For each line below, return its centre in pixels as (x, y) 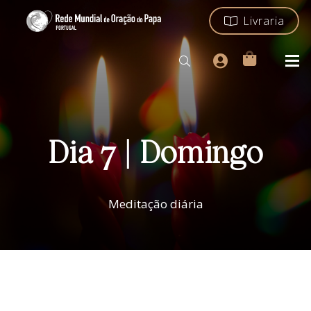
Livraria (263, 20)
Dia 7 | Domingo (155, 155)
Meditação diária (155, 204)
